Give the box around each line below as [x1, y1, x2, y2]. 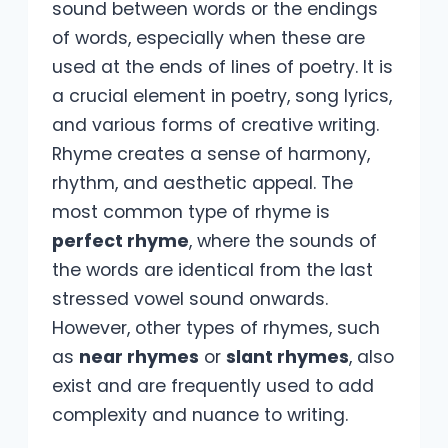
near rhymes [79, 344, 199, 369]
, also [349, 344, 394, 369]
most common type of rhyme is [52, 199, 330, 224]
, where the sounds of [189, 228, 377, 253]
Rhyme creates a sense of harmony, [52, 141, 370, 166]
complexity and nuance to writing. [52, 402, 348, 427]
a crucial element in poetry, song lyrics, [52, 83, 392, 108]
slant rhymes [226, 344, 349, 369]
